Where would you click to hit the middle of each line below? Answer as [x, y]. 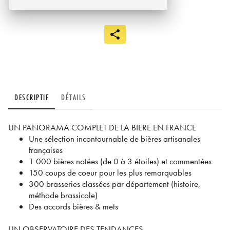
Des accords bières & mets [73, 207]
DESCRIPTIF [32, 97]
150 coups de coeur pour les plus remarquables [110, 173]
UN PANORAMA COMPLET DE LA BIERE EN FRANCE [102, 128]
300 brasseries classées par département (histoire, [115, 184]
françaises [46, 150]
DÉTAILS [74, 97]
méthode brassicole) [63, 195]
